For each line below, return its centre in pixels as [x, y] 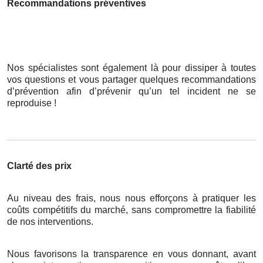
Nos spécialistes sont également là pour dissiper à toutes [131, 68]
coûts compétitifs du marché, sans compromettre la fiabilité [131, 210]
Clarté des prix [39, 166]
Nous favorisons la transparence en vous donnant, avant [131, 254]
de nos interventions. [50, 222]
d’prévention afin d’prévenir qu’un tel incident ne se [131, 92]
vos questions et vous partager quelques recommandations [131, 80]
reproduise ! [32, 103]
